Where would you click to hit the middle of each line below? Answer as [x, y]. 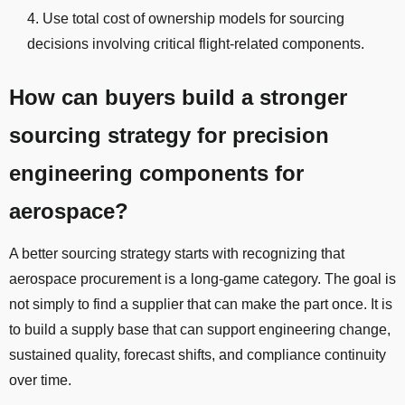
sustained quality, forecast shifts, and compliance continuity [198, 355]
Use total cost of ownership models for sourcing [193, 19]
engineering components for [156, 174]
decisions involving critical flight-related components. [196, 44]
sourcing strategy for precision [169, 136]
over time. [40, 381]
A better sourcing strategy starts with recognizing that [177, 254]
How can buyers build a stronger [178, 98]
